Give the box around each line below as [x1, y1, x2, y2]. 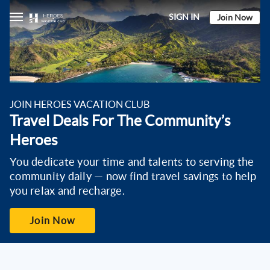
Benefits [119, 71, 151, 81]
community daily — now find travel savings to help [10, 170, 257, 183]
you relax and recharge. [10, 184, 125, 198]
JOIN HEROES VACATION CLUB [10, 99, 150, 110]
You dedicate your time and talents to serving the [10, 155, 254, 169]
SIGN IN [169, 12, 199, 22]
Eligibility [117, 46, 153, 57]
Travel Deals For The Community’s [10, 113, 231, 130]
